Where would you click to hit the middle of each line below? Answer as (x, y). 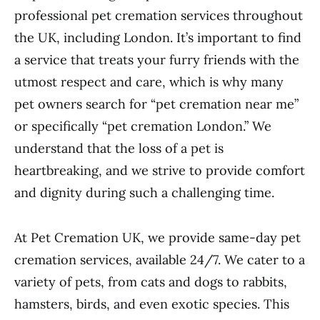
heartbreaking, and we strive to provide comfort (160, 170)
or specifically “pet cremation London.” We (143, 126)
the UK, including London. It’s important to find (158, 37)
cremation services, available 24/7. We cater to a (160, 260)
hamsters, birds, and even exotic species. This (152, 304)
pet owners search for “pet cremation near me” (156, 104)
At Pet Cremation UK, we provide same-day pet (157, 237)
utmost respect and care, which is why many (149, 82)
